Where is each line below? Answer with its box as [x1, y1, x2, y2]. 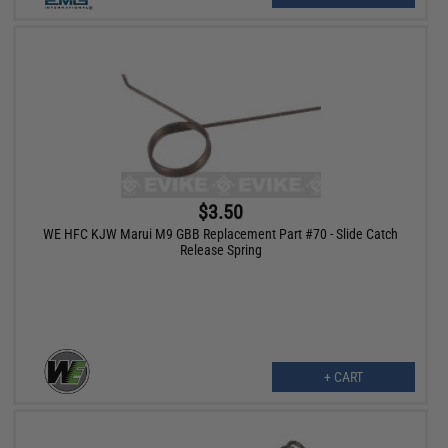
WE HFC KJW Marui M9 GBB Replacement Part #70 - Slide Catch [43, 226, 399, 243]
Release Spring [179, 242, 262, 259]
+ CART [323, 369, 363, 386]
